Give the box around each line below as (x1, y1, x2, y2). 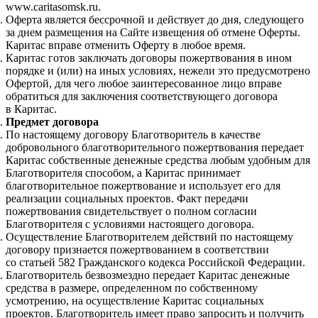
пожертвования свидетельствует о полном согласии (6, 205, 257, 218)
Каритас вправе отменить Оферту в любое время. (6, 39, 246, 52)
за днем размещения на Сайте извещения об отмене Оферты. (6, 26, 300, 39)
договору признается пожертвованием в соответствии (6, 243, 269, 256)
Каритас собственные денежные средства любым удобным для (6, 154, 310, 167)
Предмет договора (6, 116, 99, 128)
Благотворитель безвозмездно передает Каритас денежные (6, 269, 290, 282)
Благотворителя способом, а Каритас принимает (6, 167, 241, 180)
